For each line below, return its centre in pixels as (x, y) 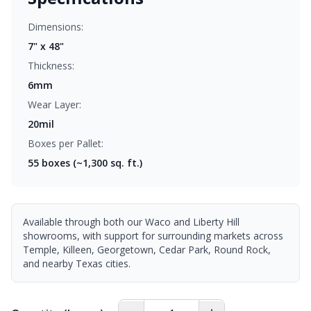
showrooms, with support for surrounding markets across (153, 236)
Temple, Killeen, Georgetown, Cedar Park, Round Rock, (147, 250)
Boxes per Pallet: (66, 143)
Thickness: (51, 66)
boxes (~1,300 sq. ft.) (91, 163)
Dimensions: (56, 27)
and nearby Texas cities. (77, 263)
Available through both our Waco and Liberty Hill (131, 222)
